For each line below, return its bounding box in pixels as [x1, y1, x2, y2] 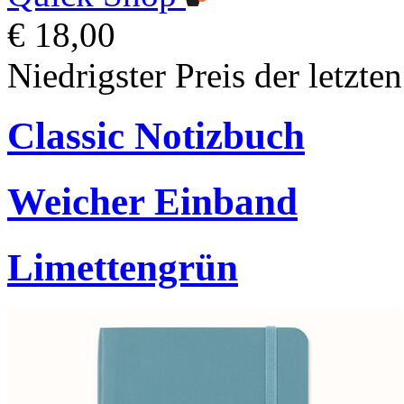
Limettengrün [7, 245, 238, 289]
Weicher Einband [7, 179, 298, 223]
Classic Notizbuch [7, 114, 305, 157]
